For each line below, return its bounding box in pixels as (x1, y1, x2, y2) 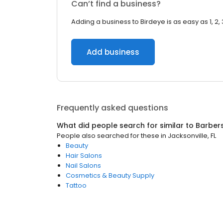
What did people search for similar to (57, 120, 196, 130)
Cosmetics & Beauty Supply (66, 171, 154, 180)
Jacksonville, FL (168, 131, 216, 140)
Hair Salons (66, 151, 102, 160)
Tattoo (66, 181, 87, 190)
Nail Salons (66, 161, 101, 170)
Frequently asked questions (57, 102, 168, 113)
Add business (87, 47, 139, 57)
